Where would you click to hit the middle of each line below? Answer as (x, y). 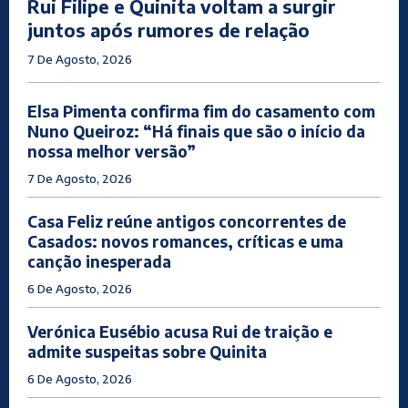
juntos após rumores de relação (168, 30)
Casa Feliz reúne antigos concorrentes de (187, 222)
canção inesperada (99, 262)
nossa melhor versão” (112, 152)
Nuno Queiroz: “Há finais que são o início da (196, 132)
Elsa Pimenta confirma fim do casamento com (201, 112)
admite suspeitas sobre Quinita (147, 352)
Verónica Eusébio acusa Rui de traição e (180, 332)
